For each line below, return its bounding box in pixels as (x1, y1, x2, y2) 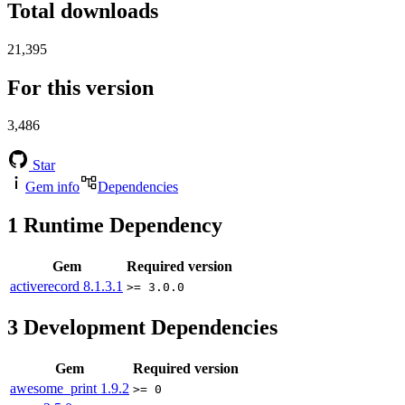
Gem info (25, 179, 80, 195)
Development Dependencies (18, 316, 278, 340)
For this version (7, 75, 154, 99)
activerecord (10, 278, 83, 295)
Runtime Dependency (18, 213, 222, 238)
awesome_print (10, 381, 100, 397)
